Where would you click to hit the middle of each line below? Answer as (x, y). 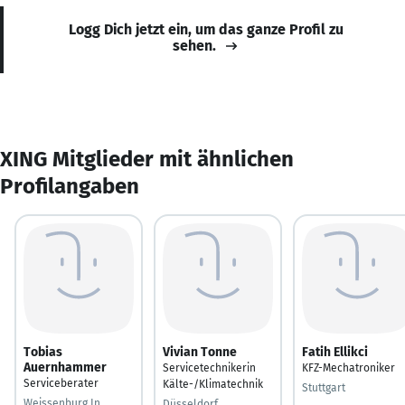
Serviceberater (61, 383)
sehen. (194, 45)
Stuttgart (324, 387)
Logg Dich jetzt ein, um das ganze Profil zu (206, 29)
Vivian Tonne (200, 352)
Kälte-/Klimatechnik (213, 384)
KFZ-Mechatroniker (348, 367)
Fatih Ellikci (335, 352)
